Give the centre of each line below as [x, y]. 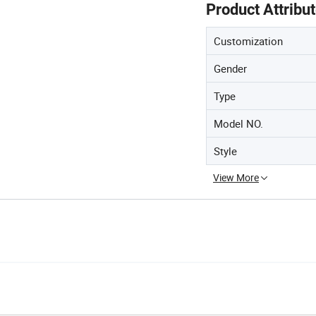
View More [236, 177]
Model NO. [238, 123]
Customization [248, 41]
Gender [230, 68]
